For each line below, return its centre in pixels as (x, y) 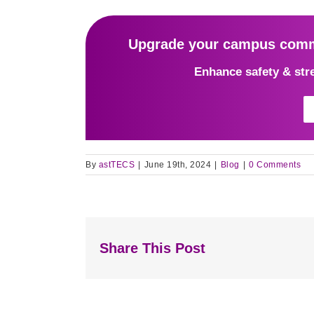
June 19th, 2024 (177, 165)
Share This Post (152, 248)
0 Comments (275, 165)
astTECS (116, 165)
